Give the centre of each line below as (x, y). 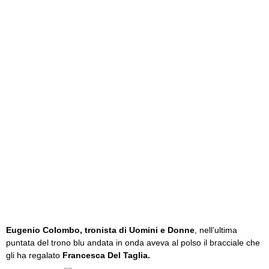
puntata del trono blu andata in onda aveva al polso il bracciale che (133, 243)
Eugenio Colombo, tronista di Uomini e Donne (100, 230)
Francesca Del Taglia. (106, 255)
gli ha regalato (34, 255)
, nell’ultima (216, 230)
